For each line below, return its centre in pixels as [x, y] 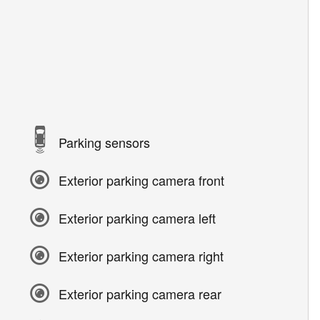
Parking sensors [104, 142]
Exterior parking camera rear [140, 293]
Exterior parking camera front [141, 180]
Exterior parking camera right [141, 255]
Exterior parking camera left [137, 217]
